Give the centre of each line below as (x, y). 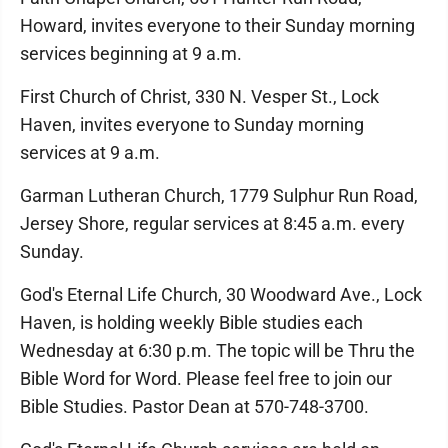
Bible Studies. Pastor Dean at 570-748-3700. (194, 406)
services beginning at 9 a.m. (131, 53)
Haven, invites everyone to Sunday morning (192, 124)
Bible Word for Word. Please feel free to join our (206, 378)
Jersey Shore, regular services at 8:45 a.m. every (212, 223)
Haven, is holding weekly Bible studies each (191, 322)
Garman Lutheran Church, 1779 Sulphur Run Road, (219, 195)
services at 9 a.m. (90, 152)
